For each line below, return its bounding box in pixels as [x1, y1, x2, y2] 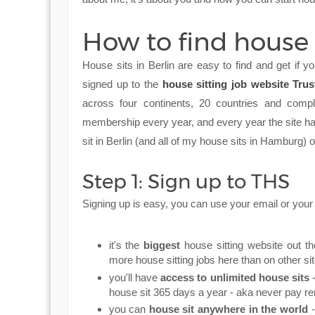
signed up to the [82, 78, 162, 91]
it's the [108, 238, 144, 251]
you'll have [108, 271, 161, 283]
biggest [143, 238, 181, 251]
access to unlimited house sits [160, 271, 310, 283]
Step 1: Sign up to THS [82, 169, 295, 194]
